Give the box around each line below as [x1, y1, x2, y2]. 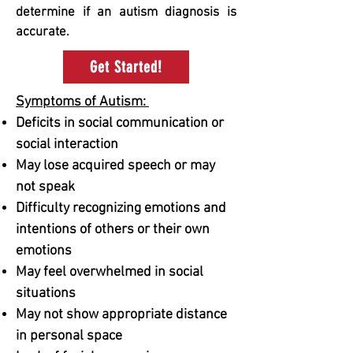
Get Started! [90, 58, 162, 76]
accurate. [16, 24, 69, 40]
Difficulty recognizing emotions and [16, 200, 226, 217]
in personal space [16, 328, 122, 344]
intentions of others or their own [16, 221, 210, 238]
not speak [16, 179, 75, 195]
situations [16, 285, 76, 302]
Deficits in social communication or [16, 115, 224, 132]
